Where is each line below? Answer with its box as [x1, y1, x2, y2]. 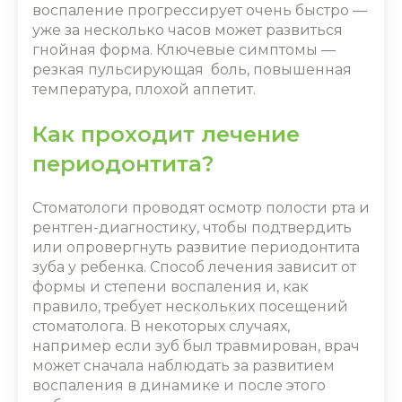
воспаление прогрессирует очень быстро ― [32, 2, 367, 19]
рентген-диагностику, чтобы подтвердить [32, 219, 352, 236]
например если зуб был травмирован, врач [32, 337, 360, 354]
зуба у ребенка [32, 258, 144, 275]
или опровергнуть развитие [32, 239, 250, 256]
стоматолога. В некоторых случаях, [32, 318, 290, 335]
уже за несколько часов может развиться [32, 22, 343, 39]
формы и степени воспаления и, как [32, 278, 309, 295]
